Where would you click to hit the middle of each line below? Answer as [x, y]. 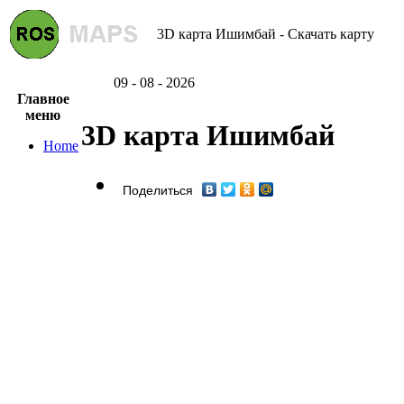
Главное [43, 99]
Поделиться [158, 191]
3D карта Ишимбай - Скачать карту [266, 34]
